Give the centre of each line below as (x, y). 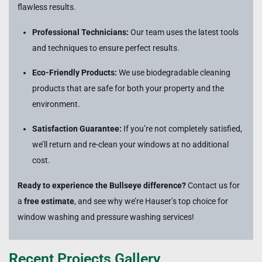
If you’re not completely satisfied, (182, 129)
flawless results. (47, 7)
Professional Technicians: (80, 32)
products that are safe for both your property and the (128, 89)
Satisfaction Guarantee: (77, 129)
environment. (56, 104)
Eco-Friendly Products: (75, 73)
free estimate (49, 201)
